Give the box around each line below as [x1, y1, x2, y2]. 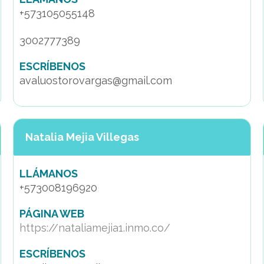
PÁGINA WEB [19, 207, 85, 220]
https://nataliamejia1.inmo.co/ [19, 222, 171, 234]
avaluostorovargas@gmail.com [19, 74, 173, 87]
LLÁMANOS [19, 167, 78, 180]
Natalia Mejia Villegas [25, 131, 140, 143]
